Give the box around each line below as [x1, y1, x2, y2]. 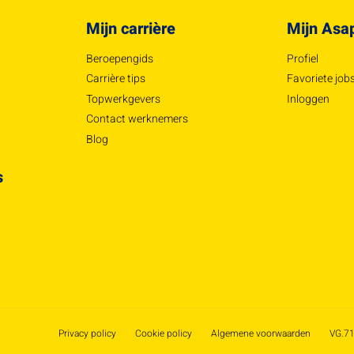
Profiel [287, 50, 318, 67]
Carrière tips [85, 70, 145, 88]
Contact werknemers [85, 111, 188, 128]
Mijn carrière [85, 17, 175, 40]
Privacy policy [58, 326, 116, 341]
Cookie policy [135, 326, 192, 341]
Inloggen [287, 90, 330, 107]
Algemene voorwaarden [211, 326, 311, 341]
